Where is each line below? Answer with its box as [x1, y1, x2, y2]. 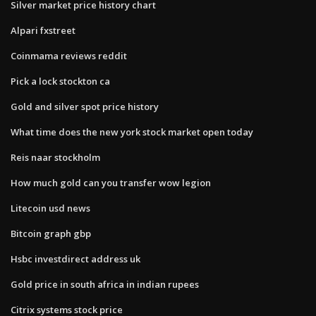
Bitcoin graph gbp [11, 226, 91, 240]
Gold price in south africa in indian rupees [11, 277, 199, 291]
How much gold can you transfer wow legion [11, 176, 211, 189]
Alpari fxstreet [11, 23, 75, 37]
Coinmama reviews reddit [11, 49, 127, 62]
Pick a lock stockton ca [11, 74, 110, 87]
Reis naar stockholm [11, 150, 100, 164]
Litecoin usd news [11, 201, 90, 214]
